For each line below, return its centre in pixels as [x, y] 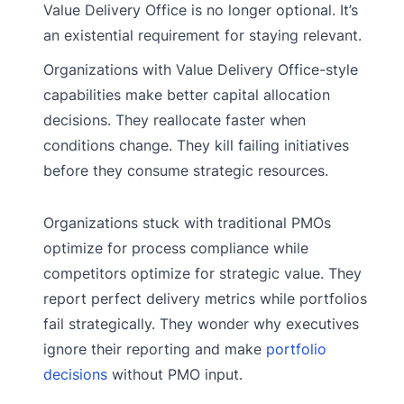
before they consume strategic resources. [186, 170]
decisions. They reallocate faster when [174, 119]
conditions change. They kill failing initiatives [196, 145]
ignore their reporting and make [155, 349]
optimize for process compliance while [176, 248]
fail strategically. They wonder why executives [201, 323]
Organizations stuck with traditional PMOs [187, 222]
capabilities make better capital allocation [187, 94]
